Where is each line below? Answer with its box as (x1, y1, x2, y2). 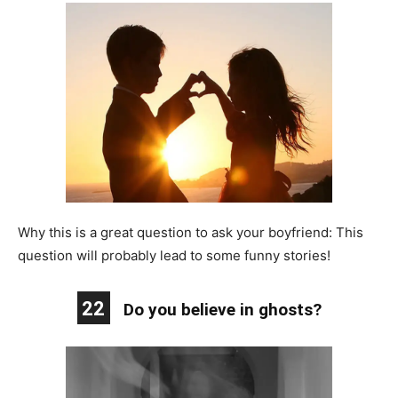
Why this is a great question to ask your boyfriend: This (18, 223, 363, 241)
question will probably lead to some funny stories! (18, 246, 330, 264)
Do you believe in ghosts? (123, 298, 322, 320)
